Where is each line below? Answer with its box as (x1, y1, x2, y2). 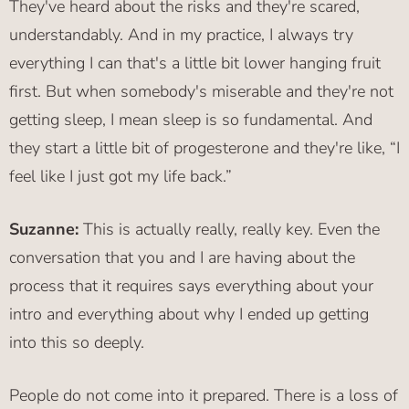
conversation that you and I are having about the (9, 246, 355, 269)
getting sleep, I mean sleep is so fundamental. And (9, 109, 372, 131)
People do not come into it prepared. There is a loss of (9, 384, 398, 407)
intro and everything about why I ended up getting (9, 303, 369, 326)
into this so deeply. (9, 331, 144, 354)
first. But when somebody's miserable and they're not (9, 80, 393, 103)
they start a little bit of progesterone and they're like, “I (9, 137, 400, 160)
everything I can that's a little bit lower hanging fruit (9, 52, 381, 75)
